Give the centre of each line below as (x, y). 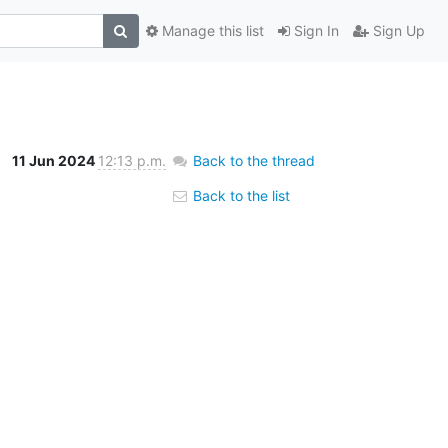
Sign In (314, 31)
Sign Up (396, 31)
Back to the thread (253, 160)
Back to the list (239, 195)
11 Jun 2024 (54, 160)
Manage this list (210, 31)
